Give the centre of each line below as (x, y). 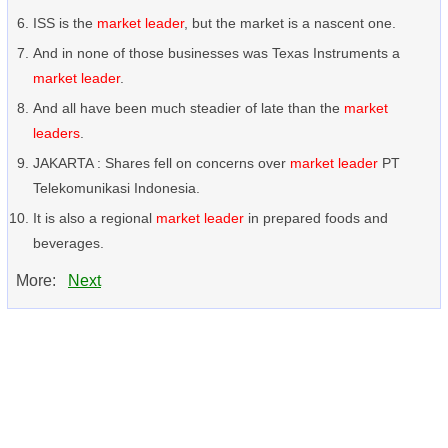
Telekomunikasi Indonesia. (116, 188)
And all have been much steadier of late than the (188, 108)
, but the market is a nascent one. (290, 23)
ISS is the (65, 23)
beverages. (68, 243)
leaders (56, 133)
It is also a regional (94, 218)
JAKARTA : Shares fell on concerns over (161, 163)
